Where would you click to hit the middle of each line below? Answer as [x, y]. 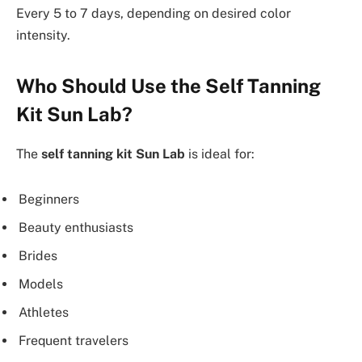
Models [41, 284]
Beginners [49, 200]
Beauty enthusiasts [76, 228]
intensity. [43, 36]
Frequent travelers [74, 340]
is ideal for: [220, 154]
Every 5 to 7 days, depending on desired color [154, 14]
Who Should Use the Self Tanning [168, 86]
